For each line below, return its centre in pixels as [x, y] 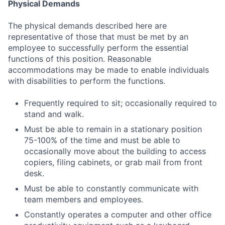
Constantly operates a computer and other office [118, 215]
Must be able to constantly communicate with [111, 189]
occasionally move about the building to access [115, 151]
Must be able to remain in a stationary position [113, 129]
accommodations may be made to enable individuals [108, 70]
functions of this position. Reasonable [80, 59]
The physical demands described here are [87, 26]
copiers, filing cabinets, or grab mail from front [113, 162]
